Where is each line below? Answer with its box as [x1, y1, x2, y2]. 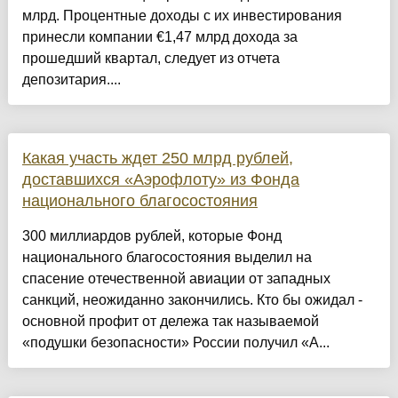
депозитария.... [21, 72, 121, 88]
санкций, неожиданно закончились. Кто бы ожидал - [21, 292, 362, 308]
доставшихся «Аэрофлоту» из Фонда [21, 171, 299, 189]
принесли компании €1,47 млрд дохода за [21, 29, 298, 45]
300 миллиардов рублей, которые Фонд [21, 228, 282, 244]
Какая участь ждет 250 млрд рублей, [21, 149, 293, 168]
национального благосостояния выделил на [21, 250, 312, 266]
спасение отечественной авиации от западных [21, 271, 330, 287]
